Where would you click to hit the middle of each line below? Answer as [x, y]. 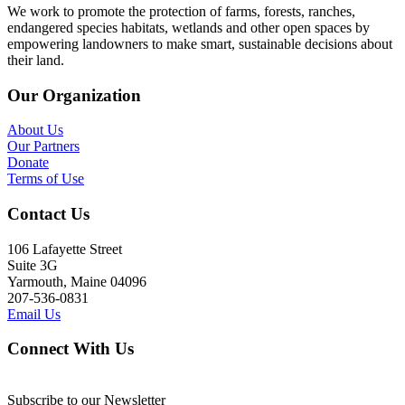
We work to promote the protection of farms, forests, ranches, [181, 11]
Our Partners [43, 146]
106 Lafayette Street [65, 249]
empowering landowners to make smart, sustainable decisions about [200, 43]
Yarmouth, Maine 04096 [77, 281]
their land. [36, 60]
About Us [35, 130]
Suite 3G [33, 265]
